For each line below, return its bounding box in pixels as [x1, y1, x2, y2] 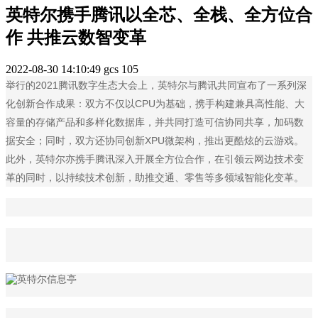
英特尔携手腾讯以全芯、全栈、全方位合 [6, 6, 312, 25]
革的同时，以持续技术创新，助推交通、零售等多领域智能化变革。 [6, 172, 304, 184]
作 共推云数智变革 [6, 28, 146, 48]
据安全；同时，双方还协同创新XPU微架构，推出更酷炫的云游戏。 [6, 135, 304, 147]
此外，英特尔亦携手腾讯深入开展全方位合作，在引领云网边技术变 [6, 153, 304, 165]
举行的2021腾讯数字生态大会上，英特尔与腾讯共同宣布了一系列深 [6, 79, 307, 92]
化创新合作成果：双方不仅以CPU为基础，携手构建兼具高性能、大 [6, 98, 305, 110]
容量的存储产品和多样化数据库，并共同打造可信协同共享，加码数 [6, 116, 304, 128]
